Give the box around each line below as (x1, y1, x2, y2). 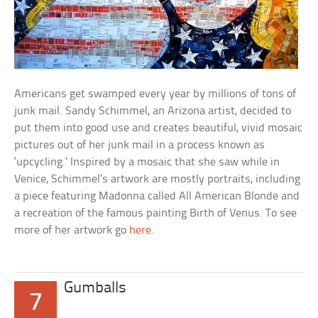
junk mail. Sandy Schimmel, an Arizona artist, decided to (14, 105, 292, 117)
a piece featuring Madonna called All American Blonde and (14, 190, 300, 202)
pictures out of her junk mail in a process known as (14, 139, 265, 151)
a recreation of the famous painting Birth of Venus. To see (14, 207, 297, 219)
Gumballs (64, 280, 127, 297)
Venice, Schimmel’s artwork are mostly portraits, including (14, 173, 301, 185)
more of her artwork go (14, 224, 130, 236)
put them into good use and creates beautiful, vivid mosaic (14, 122, 303, 134)
